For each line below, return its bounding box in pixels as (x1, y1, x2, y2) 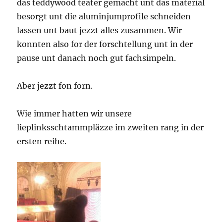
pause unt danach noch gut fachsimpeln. (17, 53, 176, 63)
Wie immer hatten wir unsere (17, 109, 132, 119)
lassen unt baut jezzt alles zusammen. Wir (17, 25, 182, 36)
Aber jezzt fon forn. (17, 81, 93, 91)
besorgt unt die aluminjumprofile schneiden (17, 11, 191, 22)
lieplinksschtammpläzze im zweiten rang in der (17, 122, 204, 133)
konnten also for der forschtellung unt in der (17, 39, 193, 50)
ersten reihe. (17, 136, 67, 147)
